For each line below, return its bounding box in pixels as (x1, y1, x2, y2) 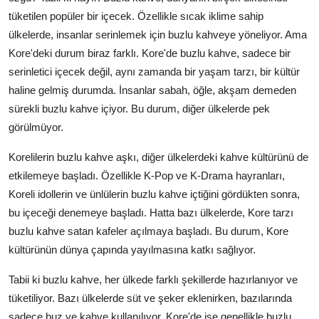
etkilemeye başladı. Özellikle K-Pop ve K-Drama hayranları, (9, 169, 285, 182)
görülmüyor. (9, 120, 63, 133)
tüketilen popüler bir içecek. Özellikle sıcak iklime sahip (9, 9, 263, 22)
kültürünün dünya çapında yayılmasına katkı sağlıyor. (9, 243, 256, 256)
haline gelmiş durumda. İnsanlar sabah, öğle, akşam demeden (9, 83, 296, 96)
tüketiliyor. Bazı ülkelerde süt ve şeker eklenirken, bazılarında (9, 291, 292, 304)
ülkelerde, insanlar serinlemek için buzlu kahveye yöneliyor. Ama (9, 28, 307, 41)
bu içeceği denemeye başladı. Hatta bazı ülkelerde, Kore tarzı (9, 206, 293, 219)
